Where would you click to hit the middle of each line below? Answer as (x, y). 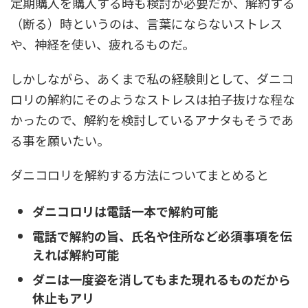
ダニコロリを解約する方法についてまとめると (140, 175)
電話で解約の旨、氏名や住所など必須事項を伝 (162, 235)
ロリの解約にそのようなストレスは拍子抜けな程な (153, 99)
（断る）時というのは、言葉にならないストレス (146, 23)
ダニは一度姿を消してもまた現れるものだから (162, 279)
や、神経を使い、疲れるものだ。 (102, 44)
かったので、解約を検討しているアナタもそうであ (152, 120)
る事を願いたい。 (60, 140)
